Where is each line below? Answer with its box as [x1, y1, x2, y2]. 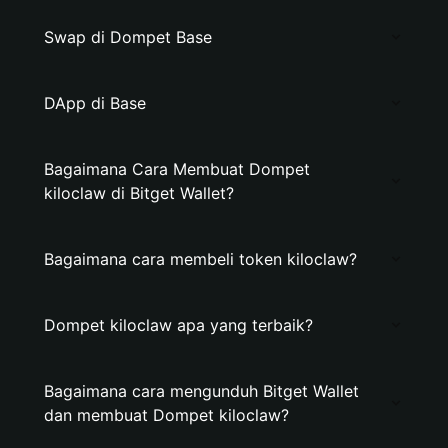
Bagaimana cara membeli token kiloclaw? [44, 249, 357, 269]
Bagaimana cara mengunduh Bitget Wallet [44, 381, 359, 401]
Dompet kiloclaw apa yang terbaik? [44, 315, 313, 335]
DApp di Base [44, 93, 146, 113]
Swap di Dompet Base [44, 27, 212, 47]
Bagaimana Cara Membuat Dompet [44, 159, 310, 179]
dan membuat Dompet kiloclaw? [44, 405, 289, 425]
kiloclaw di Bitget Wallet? [44, 183, 234, 203]
